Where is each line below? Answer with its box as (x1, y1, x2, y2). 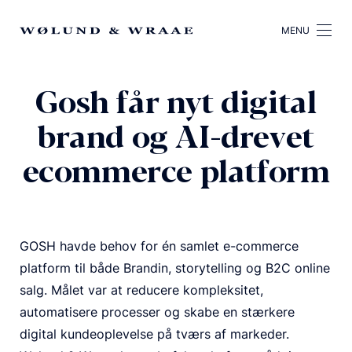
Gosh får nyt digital (35, 83, 317, 124)
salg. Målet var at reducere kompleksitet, (20, 281, 263, 298)
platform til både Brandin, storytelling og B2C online (20, 259, 330, 276)
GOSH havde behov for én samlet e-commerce (20, 237, 299, 254)
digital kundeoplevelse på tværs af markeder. (20, 325, 289, 342)
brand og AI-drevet (38, 118, 314, 159)
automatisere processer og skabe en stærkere (20, 303, 295, 320)
